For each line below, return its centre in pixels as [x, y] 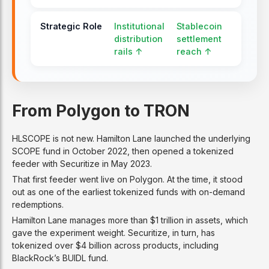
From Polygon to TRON [101, 110]
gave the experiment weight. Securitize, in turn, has [113, 232]
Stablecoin [199, 26]
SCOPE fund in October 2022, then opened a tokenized [123, 151]
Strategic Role [71, 26]
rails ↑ [128, 51]
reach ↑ [194, 51]
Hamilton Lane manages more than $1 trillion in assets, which [130, 220]
